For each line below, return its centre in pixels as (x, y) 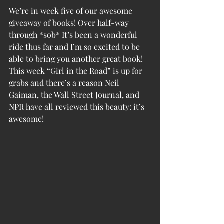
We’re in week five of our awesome (72, 11)
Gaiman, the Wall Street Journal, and (75, 95)
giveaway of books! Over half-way (70, 23)
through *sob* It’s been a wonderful (74, 35)
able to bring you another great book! (77, 59)
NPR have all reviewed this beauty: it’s (78, 107)
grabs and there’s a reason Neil (65, 83)
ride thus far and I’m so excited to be (75, 47)
